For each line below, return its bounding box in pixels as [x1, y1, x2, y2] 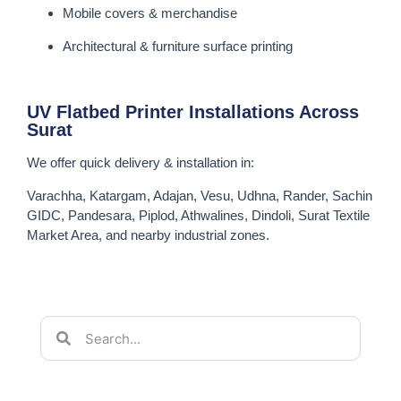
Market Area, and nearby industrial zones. [27, 226, 269, 243]
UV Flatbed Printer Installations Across [27, 102, 359, 123]
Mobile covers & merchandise [63, 5, 237, 21]
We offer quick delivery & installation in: [27, 155, 254, 171]
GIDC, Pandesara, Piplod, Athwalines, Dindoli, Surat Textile [27, 207, 370, 223]
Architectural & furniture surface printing [63, 38, 293, 54]
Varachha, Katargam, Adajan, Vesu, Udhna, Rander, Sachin [27, 187, 372, 203]
